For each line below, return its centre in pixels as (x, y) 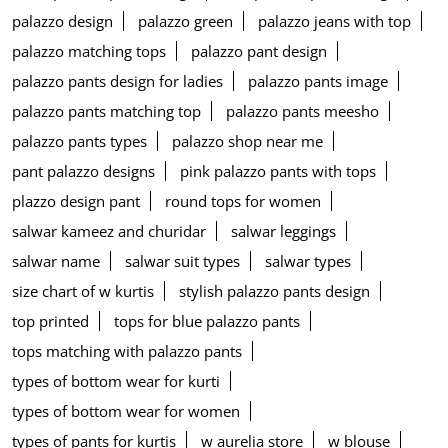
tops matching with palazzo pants (127, 351)
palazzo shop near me (247, 141)
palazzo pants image (318, 81)
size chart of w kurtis (83, 291)
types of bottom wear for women (126, 411)
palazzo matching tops (89, 51)
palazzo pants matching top (106, 111)
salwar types (308, 261)
